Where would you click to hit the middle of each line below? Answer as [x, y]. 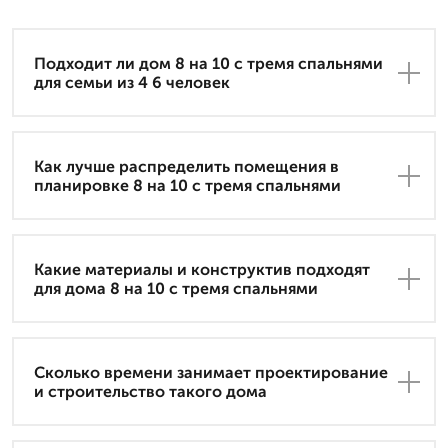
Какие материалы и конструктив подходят [202, 269]
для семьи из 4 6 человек [132, 82]
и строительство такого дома [150, 391]
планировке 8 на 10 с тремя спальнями [187, 185]
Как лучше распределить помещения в [186, 166]
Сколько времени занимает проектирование [211, 372]
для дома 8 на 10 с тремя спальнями [176, 288]
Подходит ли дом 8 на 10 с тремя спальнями [208, 63]
